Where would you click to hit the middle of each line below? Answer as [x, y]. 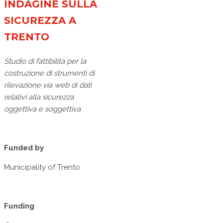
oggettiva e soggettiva [42, 109]
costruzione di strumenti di [49, 73]
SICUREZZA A [40, 21]
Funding [19, 206]
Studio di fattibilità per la [45, 61]
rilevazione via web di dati [48, 85]
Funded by [24, 148]
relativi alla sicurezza [39, 97]
